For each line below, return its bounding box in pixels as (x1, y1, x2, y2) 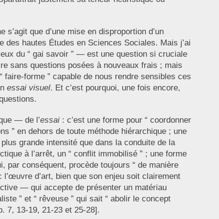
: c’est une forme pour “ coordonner (59, 115, 191, 125)
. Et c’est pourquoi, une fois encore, (50, 83, 180, 93)
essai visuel (6, 83, 50, 93)
